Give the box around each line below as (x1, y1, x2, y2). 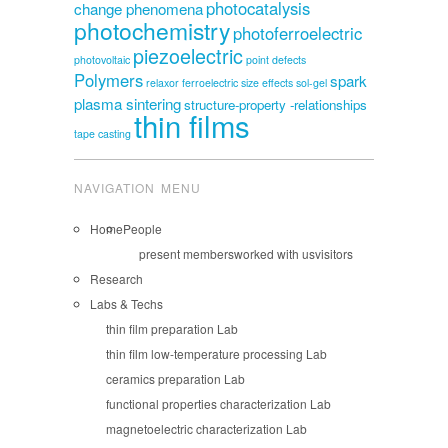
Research (90, 269, 143, 287)
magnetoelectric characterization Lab (106, 419, 307, 437)
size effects (241, 74, 293, 90)
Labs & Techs (90, 294, 163, 312)
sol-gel (296, 74, 327, 90)
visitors (315, 244, 353, 262)
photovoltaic (74, 51, 130, 67)
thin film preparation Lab (106, 319, 238, 337)
